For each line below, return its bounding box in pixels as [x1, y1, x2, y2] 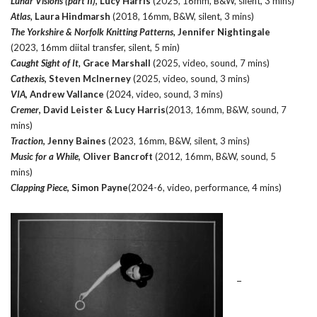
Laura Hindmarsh [35, 10, 110, 22]
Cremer [11, 103, 39, 115]
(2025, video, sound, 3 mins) [131, 72, 250, 84]
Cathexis [11, 72, 45, 84]
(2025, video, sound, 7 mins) [151, 57, 270, 69]
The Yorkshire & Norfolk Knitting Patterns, [11, 25, 175, 38]
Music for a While [11, 150, 79, 162]
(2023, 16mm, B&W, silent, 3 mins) [106, 134, 250, 146]
